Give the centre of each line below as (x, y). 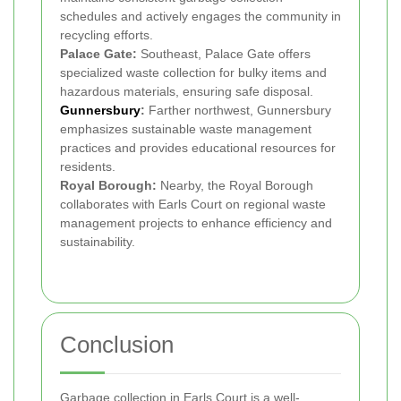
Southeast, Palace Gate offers (224, 54)
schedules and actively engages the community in (200, 17)
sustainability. (98, 242)
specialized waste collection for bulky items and (193, 73)
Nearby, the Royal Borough (235, 186)
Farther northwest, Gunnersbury (238, 111)
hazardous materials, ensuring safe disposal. (187, 92)
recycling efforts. (107, 35)
